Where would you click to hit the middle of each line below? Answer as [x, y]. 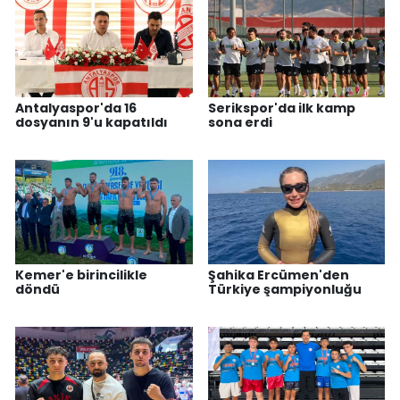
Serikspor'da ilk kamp [281, 108]
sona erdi [240, 123]
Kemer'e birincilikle [81, 275]
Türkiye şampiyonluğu [284, 289]
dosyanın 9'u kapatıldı [92, 123]
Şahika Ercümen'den [278, 275]
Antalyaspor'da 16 [76, 108]
